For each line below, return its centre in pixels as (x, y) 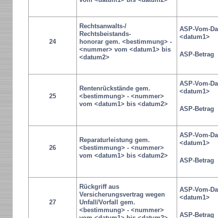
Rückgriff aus (99, 187)
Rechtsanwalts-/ (103, 26)
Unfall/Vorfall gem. (107, 202)
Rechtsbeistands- (105, 34)
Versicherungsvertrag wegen (122, 194)
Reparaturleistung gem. (114, 140)
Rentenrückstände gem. (115, 88)
